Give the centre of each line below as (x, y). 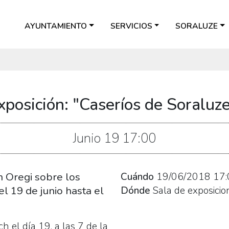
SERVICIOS (131, 26)
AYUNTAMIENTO (56, 26)
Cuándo (137, 177)
